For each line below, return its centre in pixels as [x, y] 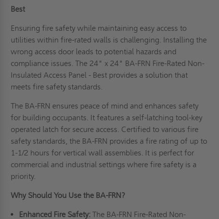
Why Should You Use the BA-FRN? [68, 195]
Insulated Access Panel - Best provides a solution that [99, 75]
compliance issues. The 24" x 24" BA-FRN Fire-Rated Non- [108, 63]
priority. [24, 176]
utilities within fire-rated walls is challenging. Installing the [109, 40]
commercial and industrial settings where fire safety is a [104, 164]
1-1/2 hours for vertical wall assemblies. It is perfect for [103, 153]
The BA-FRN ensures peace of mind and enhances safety [105, 106]
